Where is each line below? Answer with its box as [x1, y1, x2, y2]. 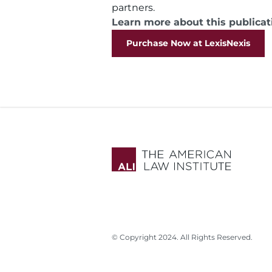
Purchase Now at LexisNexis [126, 38, 250, 49]
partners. [112, 2, 162, 13]
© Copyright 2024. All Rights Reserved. [112, 233, 253, 242]
